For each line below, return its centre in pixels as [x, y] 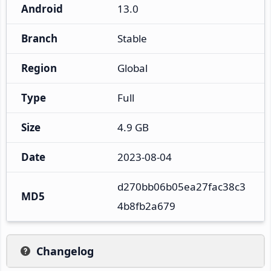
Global [132, 68]
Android [42, 8]
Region [39, 68]
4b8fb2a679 [146, 206]
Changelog [65, 251]
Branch [39, 38]
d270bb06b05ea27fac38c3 [181, 186]
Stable [132, 38]
